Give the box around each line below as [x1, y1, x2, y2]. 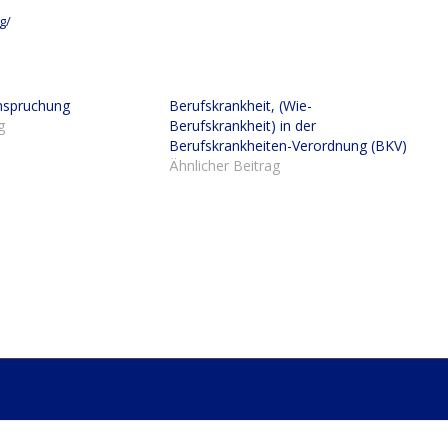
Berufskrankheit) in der [168, 116, 316, 136]
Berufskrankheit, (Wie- [168, 96, 312, 116]
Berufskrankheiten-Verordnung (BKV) [168, 136, 407, 156]
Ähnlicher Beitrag [168, 156, 280, 176]
